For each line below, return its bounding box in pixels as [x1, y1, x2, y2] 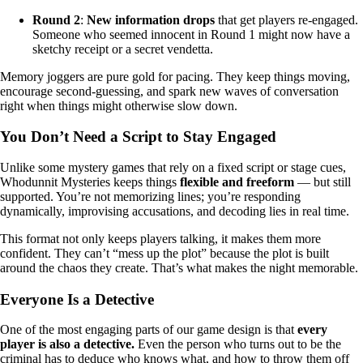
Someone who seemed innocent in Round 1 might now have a [32, 27, 350, 41]
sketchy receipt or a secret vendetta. [32, 41, 213, 56]
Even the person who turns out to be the [135, 337, 341, 352]
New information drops [87, 12, 215, 27]
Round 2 [32, 12, 80, 27]
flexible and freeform [180, 174, 294, 189]
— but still [294, 174, 351, 189]
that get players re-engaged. [215, 12, 358, 27]
